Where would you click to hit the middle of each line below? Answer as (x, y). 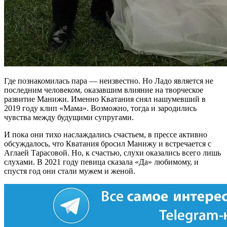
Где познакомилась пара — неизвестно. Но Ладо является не (109, 81)
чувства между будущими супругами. (69, 117)
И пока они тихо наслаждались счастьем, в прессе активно (106, 134)
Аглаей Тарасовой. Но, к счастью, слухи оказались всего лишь (112, 153)
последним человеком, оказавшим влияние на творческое (104, 90)
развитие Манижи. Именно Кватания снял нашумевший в (105, 99)
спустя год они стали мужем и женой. (70, 171)
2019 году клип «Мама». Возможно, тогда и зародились (100, 108)
